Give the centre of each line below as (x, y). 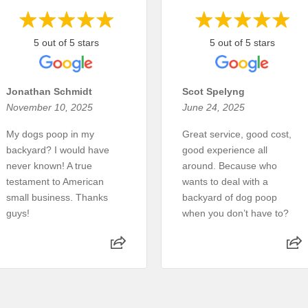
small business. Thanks (57, 197)
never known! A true (49, 165)
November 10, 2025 (49, 107)
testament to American (55, 181)
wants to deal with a (225, 181)
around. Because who (230, 165)
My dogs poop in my (50, 134)
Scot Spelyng (213, 91)
